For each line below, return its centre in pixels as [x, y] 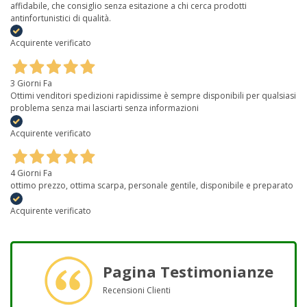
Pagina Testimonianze [188, 271]
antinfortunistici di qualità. [61, 18]
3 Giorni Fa [31, 83]
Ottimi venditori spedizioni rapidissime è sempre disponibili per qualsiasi [153, 95]
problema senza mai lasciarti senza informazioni [105, 108]
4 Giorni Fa [31, 173]
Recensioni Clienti [136, 290]
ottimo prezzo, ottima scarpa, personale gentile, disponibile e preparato [152, 185]
